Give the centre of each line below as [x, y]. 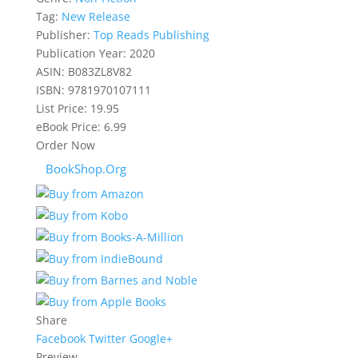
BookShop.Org [86, 169]
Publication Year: [81, 53]
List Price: [61, 108]
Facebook [60, 338]
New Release [95, 16]
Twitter [107, 338]
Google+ [151, 338]
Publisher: [63, 35]
